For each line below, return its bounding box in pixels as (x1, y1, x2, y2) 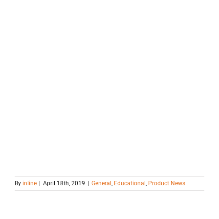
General (91, 180, 111, 187)
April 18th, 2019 (43, 180, 85, 187)
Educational (114, 180, 146, 187)
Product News (148, 180, 185, 187)
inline (22, 180, 37, 187)
